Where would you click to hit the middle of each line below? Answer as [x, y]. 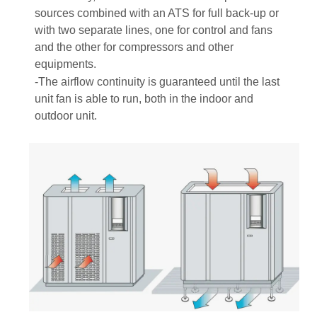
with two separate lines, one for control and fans [153, 30]
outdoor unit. [67, 116]
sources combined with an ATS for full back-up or [156, 13]
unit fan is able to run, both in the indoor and [144, 99]
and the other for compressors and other [134, 47]
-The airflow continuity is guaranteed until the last [157, 82]
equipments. [65, 64]
